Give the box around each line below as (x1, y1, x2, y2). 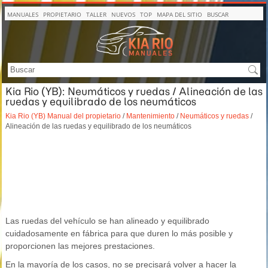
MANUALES (7, 10, 38, 19)
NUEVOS (111, 10, 135, 19)
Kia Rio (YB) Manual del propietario (5, 112, 121, 120)
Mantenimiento (126, 112, 175, 120)
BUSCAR (207, 10, 229, 19)
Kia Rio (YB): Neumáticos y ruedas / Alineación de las (5, 85, 263, 98)
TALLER (86, 10, 106, 19)
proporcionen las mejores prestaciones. (5, 241, 155, 251)
